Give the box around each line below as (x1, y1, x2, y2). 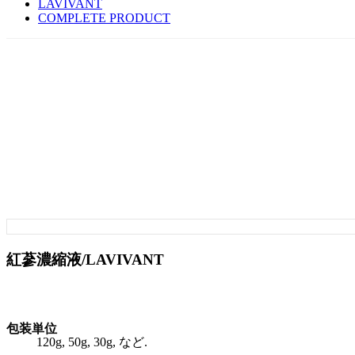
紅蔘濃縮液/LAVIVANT (6, 250, 164, 268)
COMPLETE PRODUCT (38, 11, 170, 25)
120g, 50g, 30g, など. (36, 335, 147, 349)
